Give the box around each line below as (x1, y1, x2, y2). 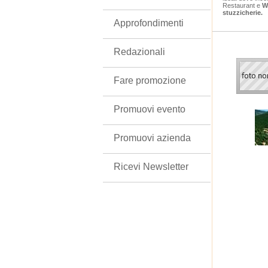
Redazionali (114, 47, 165, 57)
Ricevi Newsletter (114, 162, 188, 172)
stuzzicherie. (223, 9, 263, 16)
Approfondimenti (114, 18, 184, 28)
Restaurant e (223, 2, 260, 9)
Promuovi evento (114, 104, 185, 114)
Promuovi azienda (114, 133, 191, 143)
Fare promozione (114, 75, 186, 86)
